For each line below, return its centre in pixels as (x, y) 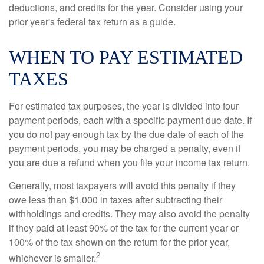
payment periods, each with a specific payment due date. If (130, 120)
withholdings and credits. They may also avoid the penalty (129, 213)
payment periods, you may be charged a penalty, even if (125, 148)
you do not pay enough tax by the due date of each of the (126, 134)
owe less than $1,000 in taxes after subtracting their (115, 199)
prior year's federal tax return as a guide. (92, 21)
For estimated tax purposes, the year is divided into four (124, 105)
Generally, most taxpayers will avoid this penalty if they (122, 185)
